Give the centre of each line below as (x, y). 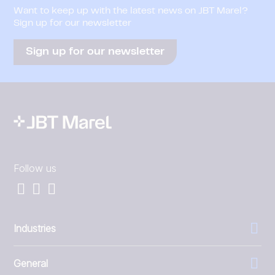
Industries (35, 228)
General (31, 263)
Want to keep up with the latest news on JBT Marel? (131, 11)
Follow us (35, 168)
